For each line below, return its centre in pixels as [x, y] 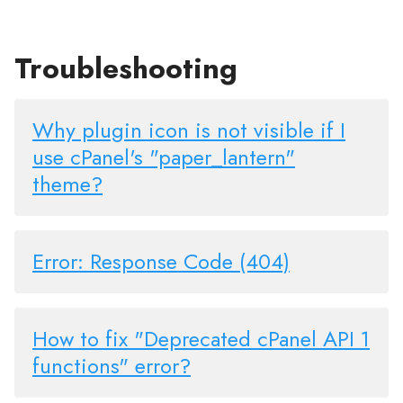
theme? [67, 184]
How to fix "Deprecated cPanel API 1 [201, 339]
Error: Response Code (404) [161, 262]
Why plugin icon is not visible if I [189, 130]
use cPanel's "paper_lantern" [164, 157]
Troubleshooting [126, 69]
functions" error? [112, 366]
